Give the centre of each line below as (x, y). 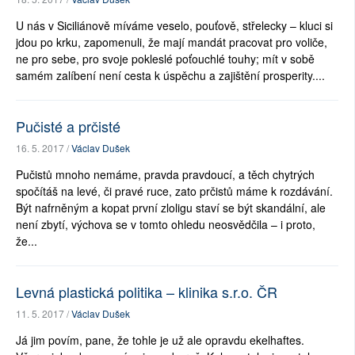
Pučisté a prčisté (68, 126)
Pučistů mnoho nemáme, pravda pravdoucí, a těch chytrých (165, 175)
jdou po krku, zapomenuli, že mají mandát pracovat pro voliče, (172, 42)
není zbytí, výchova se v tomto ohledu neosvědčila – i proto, (166, 225)
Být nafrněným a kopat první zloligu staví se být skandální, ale (171, 208)
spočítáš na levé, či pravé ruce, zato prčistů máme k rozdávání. (174, 191)
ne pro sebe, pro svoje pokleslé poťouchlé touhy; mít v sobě (165, 59)
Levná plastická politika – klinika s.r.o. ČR (147, 292)
